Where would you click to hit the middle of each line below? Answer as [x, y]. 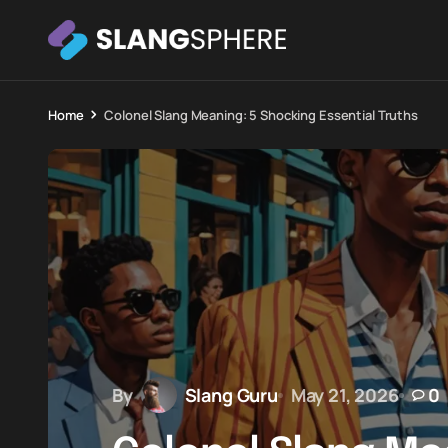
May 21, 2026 [344, 394]
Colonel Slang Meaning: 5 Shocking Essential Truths [261, 115]
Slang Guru [231, 394]
